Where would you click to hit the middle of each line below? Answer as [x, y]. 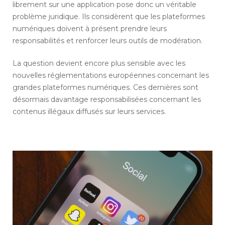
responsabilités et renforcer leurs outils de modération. [107, 41]
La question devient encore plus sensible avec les [99, 64]
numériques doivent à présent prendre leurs [90, 29]
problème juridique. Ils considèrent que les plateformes [109, 17]
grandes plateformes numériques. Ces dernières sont [105, 88]
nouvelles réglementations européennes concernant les [111, 76]
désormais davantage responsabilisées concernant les [107, 100]
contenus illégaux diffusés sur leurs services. [89, 112]
